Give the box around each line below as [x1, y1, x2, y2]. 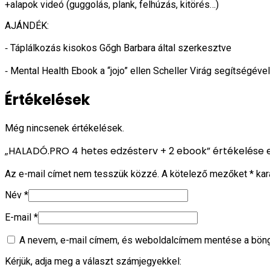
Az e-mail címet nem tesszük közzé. [5, 168, 159, 180]
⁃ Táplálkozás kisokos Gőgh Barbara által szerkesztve [5, 42, 231, 54]
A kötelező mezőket [162, 168, 250, 180]
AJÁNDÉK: [5, 19, 49, 31]
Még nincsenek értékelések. [5, 122, 124, 134]
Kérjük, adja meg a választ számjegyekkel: [5, 255, 181, 267]
